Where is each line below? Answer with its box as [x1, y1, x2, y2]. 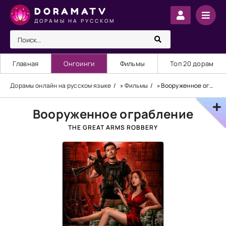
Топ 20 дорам [170, 59, 214, 68]
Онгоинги [64, 59, 95, 68]
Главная [13, 59, 39, 68]
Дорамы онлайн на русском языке [10, 81, 111, 90]
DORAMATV [34, 5, 108, 17]
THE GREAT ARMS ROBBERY [68, 123, 158, 132]
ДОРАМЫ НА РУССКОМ [34, 17, 116, 24]
